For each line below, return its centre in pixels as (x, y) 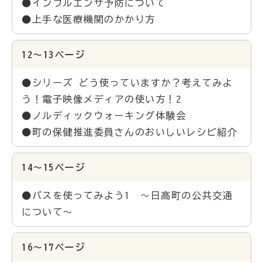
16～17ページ (53, 247)
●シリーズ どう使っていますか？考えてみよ (127, 83)
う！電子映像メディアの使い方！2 (102, 100)
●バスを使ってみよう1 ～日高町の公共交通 (127, 196)
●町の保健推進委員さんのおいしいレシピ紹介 (130, 132)
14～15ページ (53, 168)
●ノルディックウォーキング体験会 (104, 116)
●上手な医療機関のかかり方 (89, 20)
